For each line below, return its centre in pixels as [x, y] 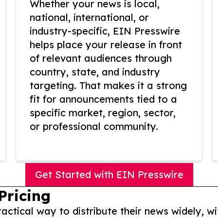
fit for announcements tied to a [103, 99]
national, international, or [89, 18]
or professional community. [94, 127]
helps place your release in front [106, 45]
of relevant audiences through [101, 58]
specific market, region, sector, [103, 113]
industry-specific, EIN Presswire [105, 31]
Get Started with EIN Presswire [109, 175]
